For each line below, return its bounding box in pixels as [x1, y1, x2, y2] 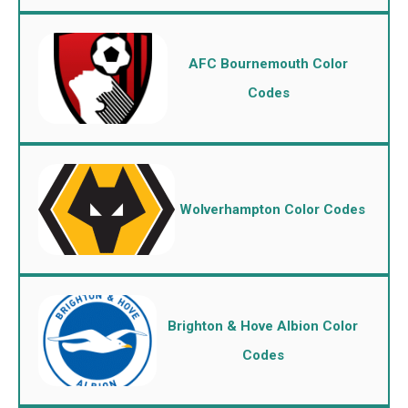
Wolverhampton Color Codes [179, 201, 365, 218]
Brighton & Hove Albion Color [168, 318, 359, 334]
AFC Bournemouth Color [189, 56, 349, 72]
